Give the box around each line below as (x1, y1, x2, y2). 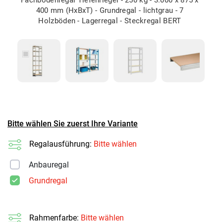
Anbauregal (29, 160, 69, 169)
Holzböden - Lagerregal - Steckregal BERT (38, 16, 181, 25)
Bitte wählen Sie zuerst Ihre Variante (7, 118, 138, 128)
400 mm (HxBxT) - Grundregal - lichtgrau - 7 (36, 5, 184, 15)
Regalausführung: (29, 139, 94, 149)
